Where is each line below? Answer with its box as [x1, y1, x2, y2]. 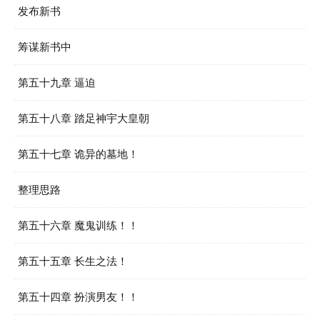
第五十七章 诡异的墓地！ [18, 148, 139, 160]
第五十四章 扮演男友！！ [18, 291, 139, 303]
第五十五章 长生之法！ [18, 255, 128, 267]
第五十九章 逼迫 [18, 76, 96, 89]
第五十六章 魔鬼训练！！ [18, 219, 139, 231]
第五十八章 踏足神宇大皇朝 [18, 112, 149, 124]
